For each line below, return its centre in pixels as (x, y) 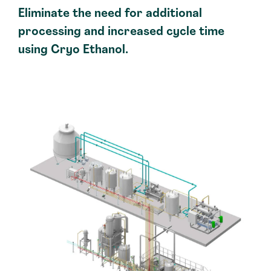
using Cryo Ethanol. (73, 50)
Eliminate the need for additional (110, 14)
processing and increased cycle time (121, 32)
